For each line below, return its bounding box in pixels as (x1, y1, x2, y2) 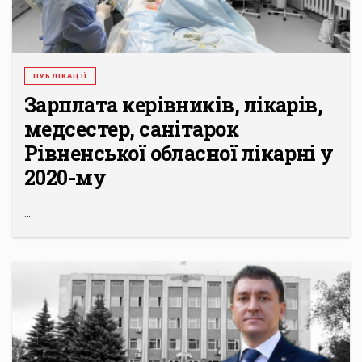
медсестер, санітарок (24, 116, 239, 143)
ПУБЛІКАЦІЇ (33, 70, 87, 82)
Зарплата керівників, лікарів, (24, 91, 323, 119)
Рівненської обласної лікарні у (24, 140, 334, 167)
